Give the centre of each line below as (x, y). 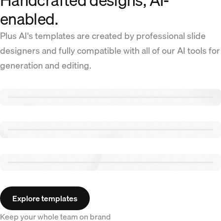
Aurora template (36, 168)
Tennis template (36, 136)
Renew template (36, 103)
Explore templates (45, 198)
